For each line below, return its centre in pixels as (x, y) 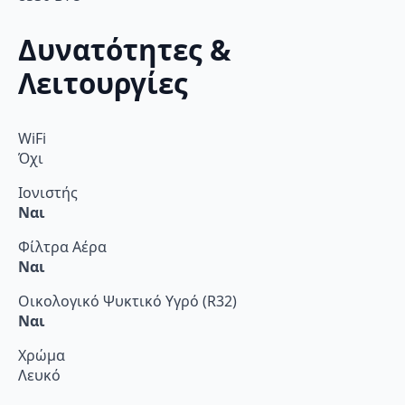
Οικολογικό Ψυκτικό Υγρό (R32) (127, 301)
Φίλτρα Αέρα (62, 247)
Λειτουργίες (103, 83)
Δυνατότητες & (124, 49)
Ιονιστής (48, 193)
